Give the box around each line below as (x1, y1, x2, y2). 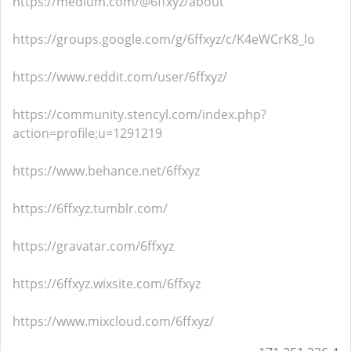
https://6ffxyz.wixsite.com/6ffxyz (13, 275, 201, 292)
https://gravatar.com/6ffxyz (13, 237, 174, 255)
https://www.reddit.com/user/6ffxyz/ (13, 68, 227, 85)
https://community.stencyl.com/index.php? (13, 106, 266, 123)
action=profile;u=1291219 (13, 125, 162, 142)
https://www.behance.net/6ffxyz (13, 162, 200, 179)
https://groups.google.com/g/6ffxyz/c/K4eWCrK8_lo (13, 31, 315, 48)
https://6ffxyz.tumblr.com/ (13, 200, 168, 217)
